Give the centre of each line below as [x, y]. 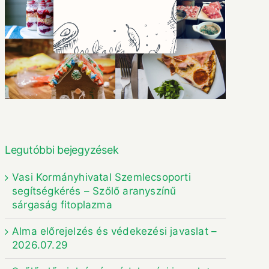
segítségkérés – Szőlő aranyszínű [94, 191]
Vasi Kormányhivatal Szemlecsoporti [101, 177]
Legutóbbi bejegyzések [62, 150]
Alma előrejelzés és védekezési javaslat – [114, 231]
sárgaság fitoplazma [62, 204]
